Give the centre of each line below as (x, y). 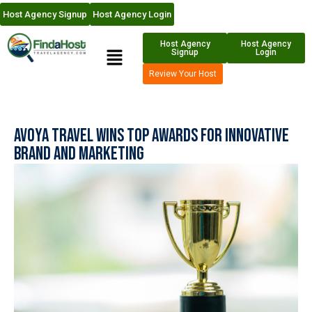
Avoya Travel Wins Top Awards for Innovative (151, 136)
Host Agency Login (132, 15)
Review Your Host (183, 74)
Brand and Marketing (79, 154)
